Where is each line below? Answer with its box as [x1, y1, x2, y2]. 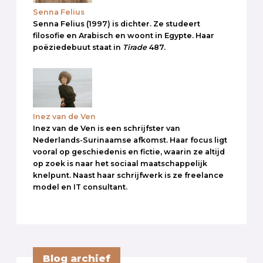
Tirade [123, 42, 149, 52]
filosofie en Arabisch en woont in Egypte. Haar [33, 31, 214, 40]
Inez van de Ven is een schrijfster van [33, 124, 180, 133]
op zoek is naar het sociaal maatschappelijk [33, 159, 207, 168]
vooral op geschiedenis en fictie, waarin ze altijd [33, 147, 225, 156]
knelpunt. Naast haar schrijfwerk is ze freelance [33, 171, 224, 180]
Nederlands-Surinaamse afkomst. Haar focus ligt [33, 136, 227, 144]
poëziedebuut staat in [33, 42, 123, 52]
